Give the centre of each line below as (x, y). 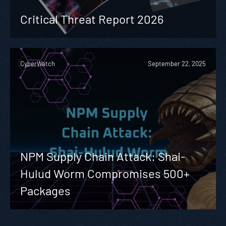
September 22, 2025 (177, 63)
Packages (45, 190)
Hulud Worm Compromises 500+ (105, 173)
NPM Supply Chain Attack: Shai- (103, 156)
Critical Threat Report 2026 (92, 19)
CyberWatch (38, 63)
